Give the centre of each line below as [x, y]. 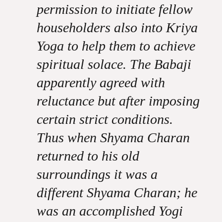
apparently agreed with [101, 83]
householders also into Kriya [117, 28]
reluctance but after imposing [118, 101]
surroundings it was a [97, 174]
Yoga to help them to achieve [116, 46]
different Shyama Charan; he [117, 193]
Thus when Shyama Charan [113, 138]
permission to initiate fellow [114, 9]
